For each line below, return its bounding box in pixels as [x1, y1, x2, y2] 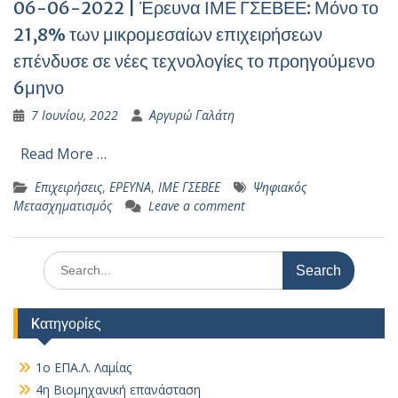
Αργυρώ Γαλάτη [149, 107, 235, 123]
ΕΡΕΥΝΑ [109, 179, 151, 195]
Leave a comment [148, 197, 245, 214]
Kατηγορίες [31, 314, 101, 332]
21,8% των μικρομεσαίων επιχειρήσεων [13, 23, 322, 45]
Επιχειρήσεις [35, 179, 102, 195]
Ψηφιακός [253, 179, 306, 195]
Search [43, 251, 82, 268]
